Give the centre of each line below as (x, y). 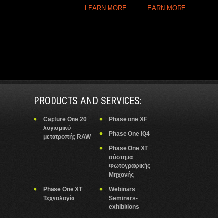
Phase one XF (128, 119)
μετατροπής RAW (67, 137)
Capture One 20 (65, 119)
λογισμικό (57, 128)
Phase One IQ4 (129, 134)
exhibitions (124, 207)
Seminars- (123, 198)
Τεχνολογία (59, 198)
